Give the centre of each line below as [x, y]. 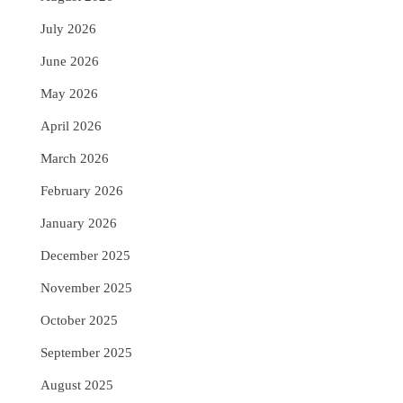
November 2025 [87, 288]
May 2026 [70, 94]
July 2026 [69, 29]
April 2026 [72, 126]
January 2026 [79, 223]
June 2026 [70, 61]
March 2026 [75, 158]
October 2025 [80, 320]
